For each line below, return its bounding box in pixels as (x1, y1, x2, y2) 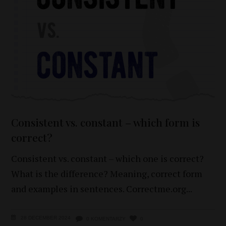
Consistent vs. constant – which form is (11, 115, 200, 129)
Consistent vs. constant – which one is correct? (11, 152, 204, 164)
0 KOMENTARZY (86, 215, 126, 221)
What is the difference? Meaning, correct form (11, 167, 203, 180)
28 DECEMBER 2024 (19, 214, 71, 220)
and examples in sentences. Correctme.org (11, 182, 187, 195)
